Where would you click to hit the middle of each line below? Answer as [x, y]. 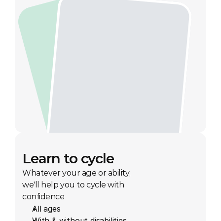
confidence [43, 197]
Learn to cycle [68, 158]
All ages [46, 209]
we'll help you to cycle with [73, 185]
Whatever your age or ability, [76, 173]
